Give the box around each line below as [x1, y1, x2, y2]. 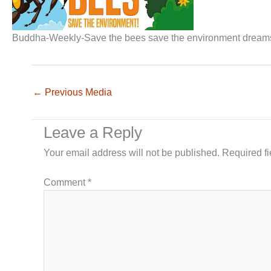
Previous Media [42, 87, 112, 98]
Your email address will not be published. [44, 148, 220, 158]
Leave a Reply [44, 123, 142, 142]
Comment [44, 177, 88, 188]
